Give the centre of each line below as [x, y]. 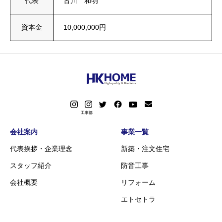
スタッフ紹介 [31, 165]
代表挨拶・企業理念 [41, 148]
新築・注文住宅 [145, 148]
